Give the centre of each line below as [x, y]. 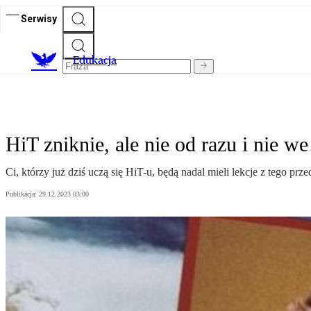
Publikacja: [22, 194]
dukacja [98, 60]
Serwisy [39, 18]
